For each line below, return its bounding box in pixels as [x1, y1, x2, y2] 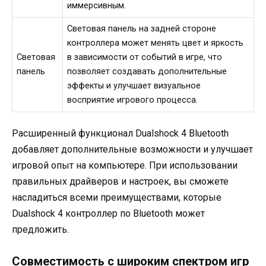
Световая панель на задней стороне [67, 24, 217, 34]
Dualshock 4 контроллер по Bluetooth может [12, 207, 205, 219]
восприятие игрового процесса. [67, 95, 198, 106]
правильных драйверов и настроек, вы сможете [12, 175, 229, 187]
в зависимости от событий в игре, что [67, 52, 223, 63]
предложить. [12, 223, 69, 235]
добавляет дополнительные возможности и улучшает [12, 143, 253, 155]
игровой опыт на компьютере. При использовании [12, 159, 237, 171]
